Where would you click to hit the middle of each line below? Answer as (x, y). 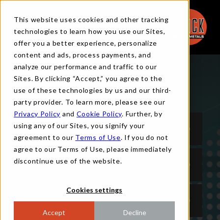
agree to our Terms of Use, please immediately (93, 149)
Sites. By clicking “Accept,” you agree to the (88, 78)
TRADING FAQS (110, 85)
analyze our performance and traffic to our (85, 67)
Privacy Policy (37, 114)
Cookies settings (94, 190)
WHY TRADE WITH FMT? (72, 165)
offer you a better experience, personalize (85, 43)
